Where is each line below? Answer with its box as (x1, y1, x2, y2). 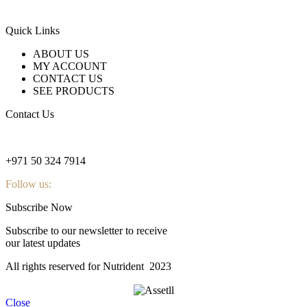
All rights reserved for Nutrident (5, 260, 147, 272)
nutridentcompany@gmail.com (5, 131, 139, 143)
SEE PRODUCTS (33, 84, 114, 97)
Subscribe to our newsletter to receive (5, 224, 167, 236)
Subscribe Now (5, 201, 73, 213)
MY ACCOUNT (33, 60, 107, 72)
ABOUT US (33, 47, 89, 60)
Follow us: (5, 177, 51, 190)
